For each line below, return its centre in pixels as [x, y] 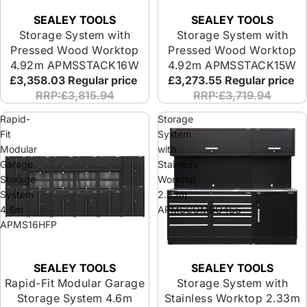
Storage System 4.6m [75, 298]
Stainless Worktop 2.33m [232, 298]
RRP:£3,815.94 [75, 95]
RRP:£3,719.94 [232, 95]
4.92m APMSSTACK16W [75, 65]
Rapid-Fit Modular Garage [75, 283]
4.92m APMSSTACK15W [232, 65]
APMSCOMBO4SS [199, 209]
